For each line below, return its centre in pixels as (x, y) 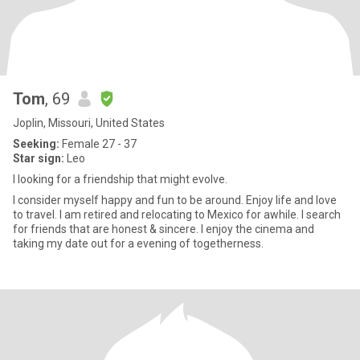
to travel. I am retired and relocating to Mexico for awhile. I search (177, 215)
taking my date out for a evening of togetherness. (228, 243)
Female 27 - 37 (98, 144)
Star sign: (39, 158)
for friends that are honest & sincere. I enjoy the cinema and (164, 229)
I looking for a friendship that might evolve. (120, 179)
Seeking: (36, 144)
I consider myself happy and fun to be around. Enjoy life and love (57, 200)
